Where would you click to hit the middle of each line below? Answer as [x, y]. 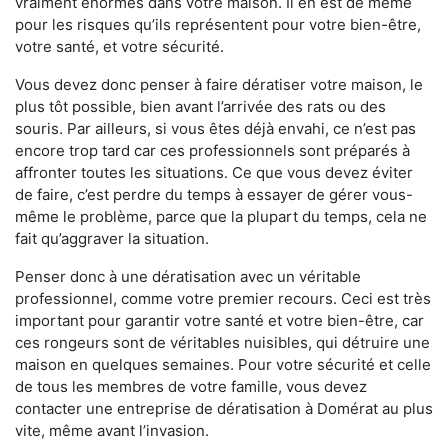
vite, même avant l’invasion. [112, 431]
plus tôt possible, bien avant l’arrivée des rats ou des [200, 107]
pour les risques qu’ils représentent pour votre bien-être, [218, 25]
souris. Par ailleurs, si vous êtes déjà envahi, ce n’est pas [215, 129]
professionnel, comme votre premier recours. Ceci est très [223, 299]
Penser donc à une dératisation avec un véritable [188, 277]
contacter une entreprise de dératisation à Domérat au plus [224, 409]
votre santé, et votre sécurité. [119, 47]
